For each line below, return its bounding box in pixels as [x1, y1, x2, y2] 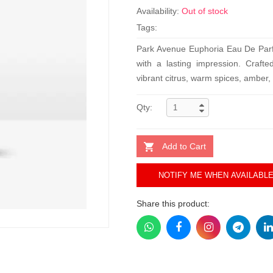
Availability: [136, 6, 182, 16]
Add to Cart [162, 141, 206, 151]
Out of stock [182, 6, 228, 16]
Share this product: [136, 199, 210, 208]
